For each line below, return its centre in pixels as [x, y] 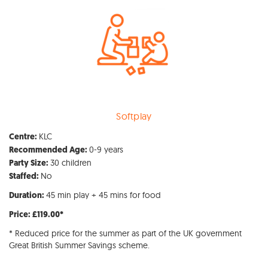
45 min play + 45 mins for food [103, 195]
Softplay [134, 116]
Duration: [28, 196]
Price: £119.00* [36, 215]
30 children [71, 162]
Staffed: [25, 176]
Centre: [24, 137]
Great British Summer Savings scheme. [79, 245]
